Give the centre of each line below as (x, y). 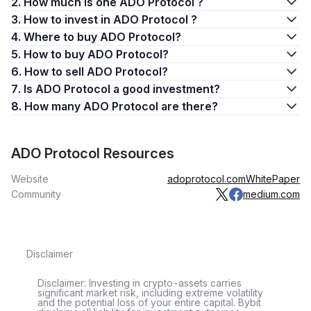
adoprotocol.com (207, 179)
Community (36, 194)
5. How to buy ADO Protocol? (96, 54)
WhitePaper (273, 179)
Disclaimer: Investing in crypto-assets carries (140, 283)
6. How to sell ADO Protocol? (96, 72)
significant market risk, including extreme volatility (150, 293)
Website (30, 179)
